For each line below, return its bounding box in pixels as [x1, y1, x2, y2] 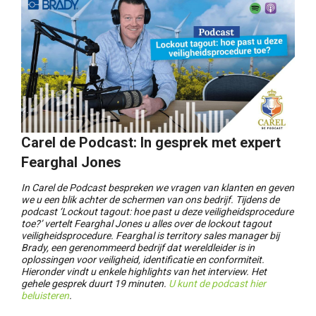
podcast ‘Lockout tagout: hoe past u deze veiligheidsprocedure [21, 206, 293, 218]
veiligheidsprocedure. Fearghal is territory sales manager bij [21, 230, 279, 242]
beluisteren [21, 290, 69, 302]
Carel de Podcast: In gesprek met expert [21, 134, 281, 152]
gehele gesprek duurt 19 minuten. [21, 278, 169, 290]
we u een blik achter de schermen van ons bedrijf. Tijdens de [21, 194, 279, 206]
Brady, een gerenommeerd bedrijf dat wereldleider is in [21, 242, 255, 254]
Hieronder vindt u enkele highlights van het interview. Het [21, 266, 267, 278]
